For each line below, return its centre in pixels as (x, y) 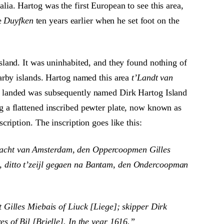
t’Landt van (151, 77)
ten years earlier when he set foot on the (106, 20)
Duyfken (18, 20)
